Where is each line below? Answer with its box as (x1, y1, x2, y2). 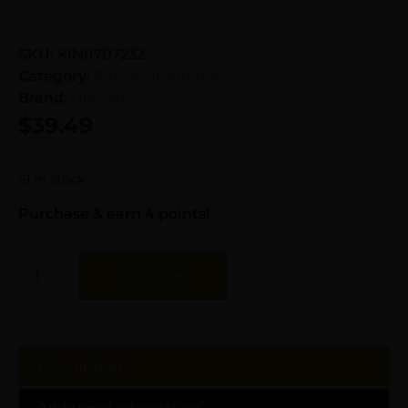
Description (37, 356, 122, 374)
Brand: (18, 88, 71, 107)
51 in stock (18, 170, 86, 188)
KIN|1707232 (57, 45, 145, 63)
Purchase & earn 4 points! (18, 204, 209, 222)
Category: (18, 66, 94, 85)
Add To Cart (116, 266, 190, 283)
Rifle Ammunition (94, 66, 224, 85)
